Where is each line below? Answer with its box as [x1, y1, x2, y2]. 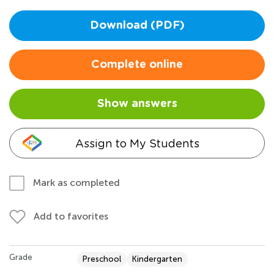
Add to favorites [34, 210, 108, 222]
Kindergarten [132, 254, 182, 264]
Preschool [83, 254, 121, 264]
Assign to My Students [75, 136, 199, 150]
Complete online [91, 59, 183, 70]
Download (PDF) [89, 20, 185, 31]
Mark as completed [33, 176, 120, 188]
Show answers [97, 98, 177, 109]
